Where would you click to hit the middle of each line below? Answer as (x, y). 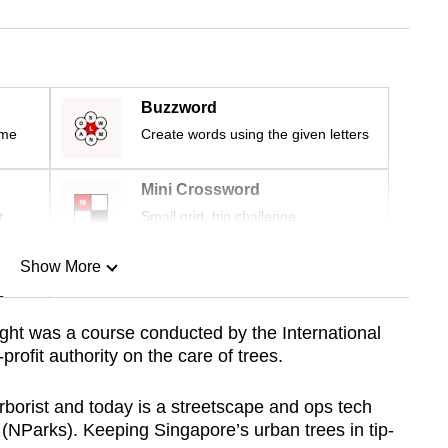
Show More (60, 267)
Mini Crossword (200, 190)
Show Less (60, 369)
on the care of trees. (202, 356)
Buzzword (179, 108)
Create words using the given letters (255, 134)
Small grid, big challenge (218, 216)
